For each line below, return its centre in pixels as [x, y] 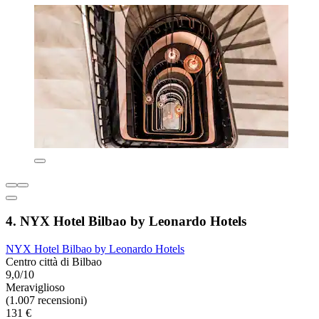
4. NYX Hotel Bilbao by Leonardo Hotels [126, 221]
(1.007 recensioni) [46, 300]
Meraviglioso [35, 288]
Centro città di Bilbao [54, 262]
